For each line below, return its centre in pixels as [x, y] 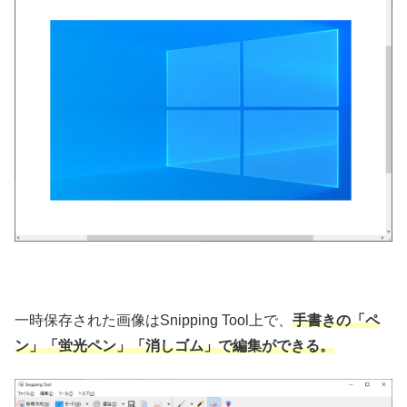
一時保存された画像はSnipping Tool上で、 [154, 320]
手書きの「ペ [336, 320]
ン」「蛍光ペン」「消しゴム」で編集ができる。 [174, 345]
